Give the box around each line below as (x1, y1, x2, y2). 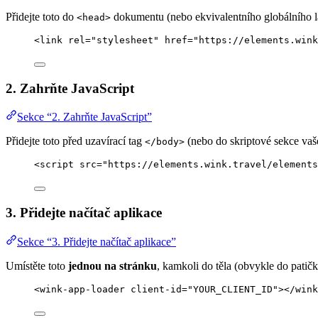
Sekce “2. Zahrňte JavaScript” (17, 111, 152, 124)
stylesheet (97, 34, 153, 45)
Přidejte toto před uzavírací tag (6, 135, 145, 148)
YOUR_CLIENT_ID (193, 283, 273, 295)
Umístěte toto (6, 259, 68, 272)
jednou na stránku (68, 259, 157, 272)
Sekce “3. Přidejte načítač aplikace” (17, 235, 176, 248)
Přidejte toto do (6, 10, 77, 23)
